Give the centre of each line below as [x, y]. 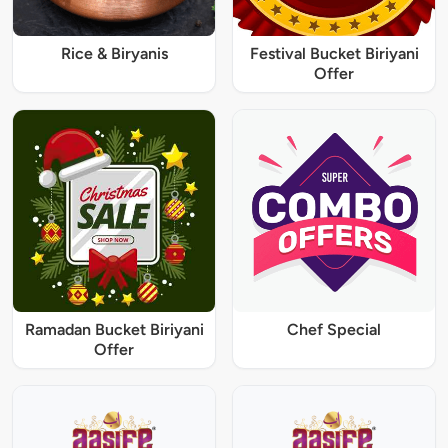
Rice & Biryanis [114, 53]
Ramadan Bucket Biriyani [114, 329]
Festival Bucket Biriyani [334, 53]
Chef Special [334, 329]
